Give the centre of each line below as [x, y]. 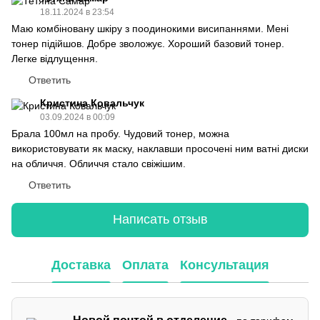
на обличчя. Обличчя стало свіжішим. [99, 163]
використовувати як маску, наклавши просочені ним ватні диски [160, 148]
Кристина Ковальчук [92, 102]
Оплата [145, 265]
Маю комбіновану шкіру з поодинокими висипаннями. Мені [150, 28]
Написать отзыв [160, 220]
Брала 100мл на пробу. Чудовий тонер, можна [120, 133]
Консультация [224, 265]
